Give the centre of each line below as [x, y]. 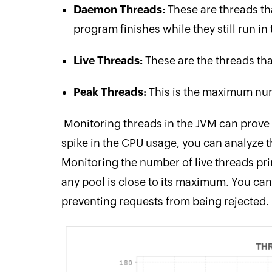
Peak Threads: [110, 92]
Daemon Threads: [119, 9]
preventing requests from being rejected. [165, 201]
